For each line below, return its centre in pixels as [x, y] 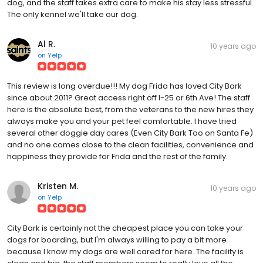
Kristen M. [58, 186]
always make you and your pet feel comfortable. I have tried [122, 122]
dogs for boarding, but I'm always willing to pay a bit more [117, 240]
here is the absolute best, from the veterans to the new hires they [130, 110]
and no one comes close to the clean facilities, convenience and [130, 145]
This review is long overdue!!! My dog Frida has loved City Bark [124, 86]
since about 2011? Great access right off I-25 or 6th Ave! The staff [129, 98]
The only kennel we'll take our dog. [73, 15]
